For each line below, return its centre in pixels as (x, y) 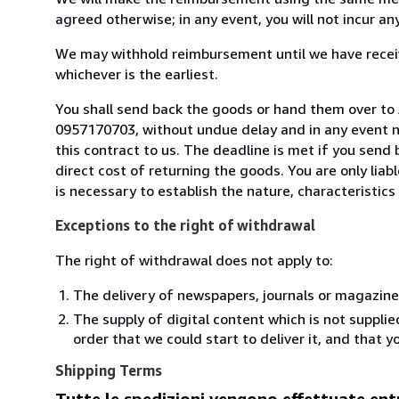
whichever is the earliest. (137, 73)
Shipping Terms (109, 370)
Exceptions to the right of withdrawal (185, 225)
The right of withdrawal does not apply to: (194, 260)
